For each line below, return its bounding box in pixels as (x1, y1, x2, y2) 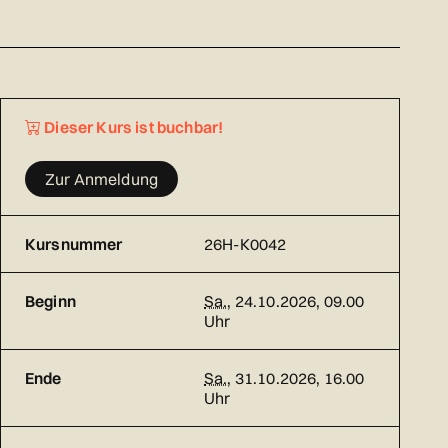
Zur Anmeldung (45, 169, 159, 190)
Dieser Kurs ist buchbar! (41, 117, 224, 138)
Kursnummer (25, 234, 123, 255)
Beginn (25, 291, 76, 312)
